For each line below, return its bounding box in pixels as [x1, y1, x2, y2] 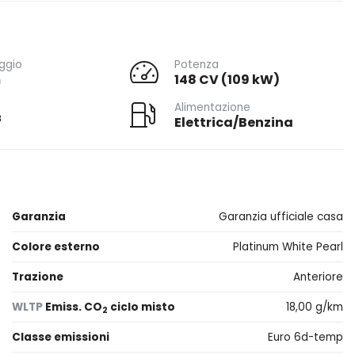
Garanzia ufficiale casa [219, 209, 343, 224]
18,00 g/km [286, 300, 343, 315]
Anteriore [293, 269, 343, 284]
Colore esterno [12, 239, 100, 254]
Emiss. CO [43, 300, 102, 315]
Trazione [12, 269, 63, 284]
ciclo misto [108, 300, 175, 315]
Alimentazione [174, 100, 251, 115]
